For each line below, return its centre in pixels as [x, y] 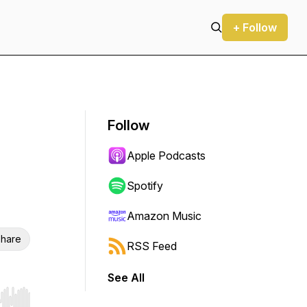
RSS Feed [152, 246]
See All [126, 278]
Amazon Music [164, 216]
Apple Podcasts [166, 156]
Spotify [145, 186]
